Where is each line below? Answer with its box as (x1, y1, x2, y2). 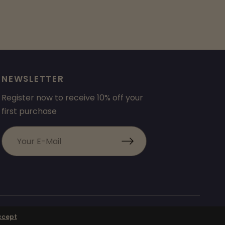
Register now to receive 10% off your (2, 92, 144, 103)
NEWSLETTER (2, 73, 64, 85)
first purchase (2, 105, 57, 117)
